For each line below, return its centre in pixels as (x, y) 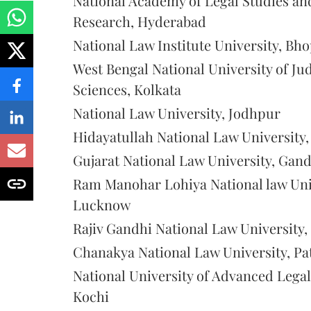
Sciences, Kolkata (127, 89)
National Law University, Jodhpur (177, 112)
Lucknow (102, 204)
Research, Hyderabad (140, 21)
